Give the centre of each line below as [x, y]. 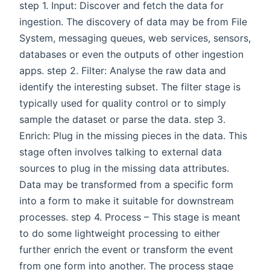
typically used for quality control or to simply [123, 103]
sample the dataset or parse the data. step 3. [122, 119]
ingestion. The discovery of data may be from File [133, 21]
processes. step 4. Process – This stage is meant [130, 217]
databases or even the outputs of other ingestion [131, 54]
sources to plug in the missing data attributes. [124, 168]
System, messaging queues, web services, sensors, [135, 38]
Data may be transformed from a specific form [126, 184]
